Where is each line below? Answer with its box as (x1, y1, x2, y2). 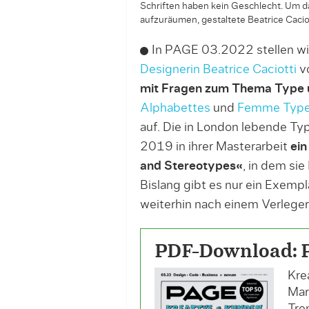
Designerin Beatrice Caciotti (139, 63, 297, 76)
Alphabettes (139, 102, 210, 114)
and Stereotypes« (139, 160, 243, 172)
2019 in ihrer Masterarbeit (139, 141, 290, 153)
